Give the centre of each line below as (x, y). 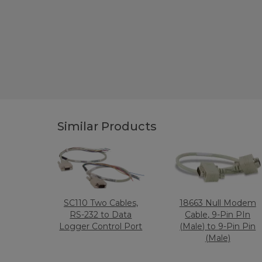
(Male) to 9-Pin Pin (218, 226)
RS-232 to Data (101, 215)
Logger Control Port (101, 226)
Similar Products (107, 126)
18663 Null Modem (218, 203)
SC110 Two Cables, (101, 203)
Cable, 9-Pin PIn (218, 215)
